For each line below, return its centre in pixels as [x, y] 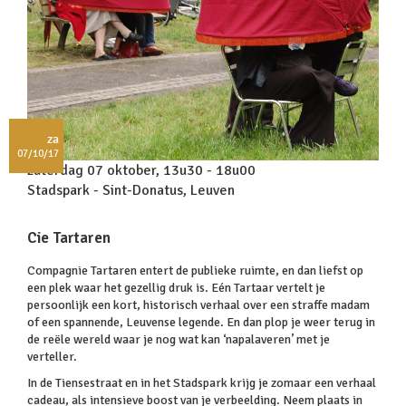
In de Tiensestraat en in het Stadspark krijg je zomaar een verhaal [202, 383]
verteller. [52, 357]
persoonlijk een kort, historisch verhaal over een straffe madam [198, 305]
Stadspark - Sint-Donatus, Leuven [131, 190]
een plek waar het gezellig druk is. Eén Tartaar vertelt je [176, 288]
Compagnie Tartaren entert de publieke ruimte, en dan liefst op [195, 271]
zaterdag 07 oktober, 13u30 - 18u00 [141, 170]
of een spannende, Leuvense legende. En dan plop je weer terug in [201, 322]
